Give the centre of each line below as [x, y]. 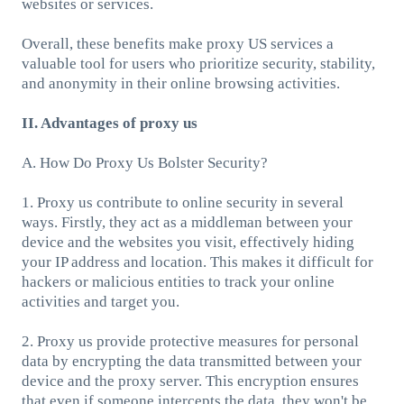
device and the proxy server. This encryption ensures [190, 381]
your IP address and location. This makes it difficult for [197, 262]
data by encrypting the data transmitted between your [191, 361]
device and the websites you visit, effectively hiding [188, 242]
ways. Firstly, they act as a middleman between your [187, 222]
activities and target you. [100, 301]
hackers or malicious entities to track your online [178, 281]
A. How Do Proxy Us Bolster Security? [144, 162]
